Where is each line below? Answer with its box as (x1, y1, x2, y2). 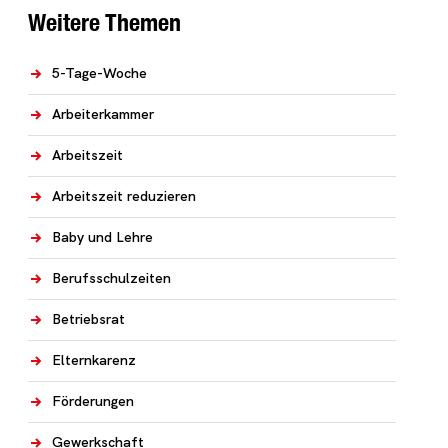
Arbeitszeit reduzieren (52, 187, 196, 205)
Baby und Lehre (52, 228, 153, 246)
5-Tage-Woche (52, 64, 147, 82)
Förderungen (52, 392, 134, 410)
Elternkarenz (52, 351, 136, 369)
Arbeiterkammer (52, 105, 154, 123)
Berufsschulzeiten (52, 269, 171, 287)
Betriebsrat (52, 310, 125, 328)
